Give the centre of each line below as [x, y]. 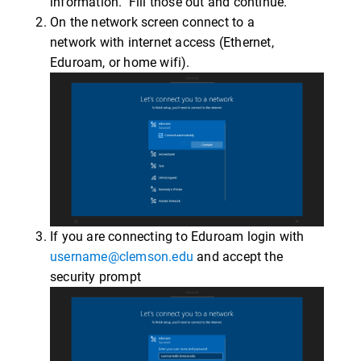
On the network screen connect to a [152, 22]
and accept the [238, 257]
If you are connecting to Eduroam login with [177, 237]
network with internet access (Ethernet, [162, 42]
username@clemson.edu [122, 257]
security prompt [95, 277]
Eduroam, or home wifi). [120, 62]
